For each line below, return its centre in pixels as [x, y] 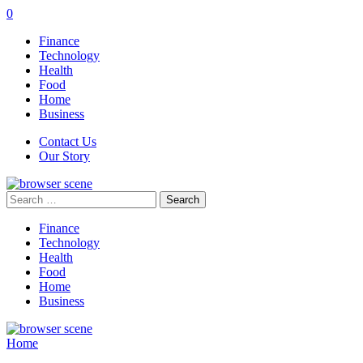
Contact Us [68, 141]
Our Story [64, 156]
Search [23, 197]
